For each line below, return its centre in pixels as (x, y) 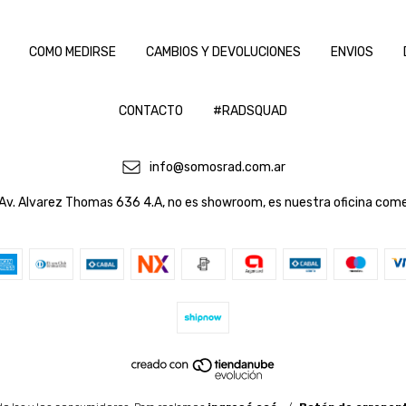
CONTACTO (151, 111)
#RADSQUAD (250, 111)
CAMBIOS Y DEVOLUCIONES (223, 52)
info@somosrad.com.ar (217, 168)
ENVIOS (352, 52)
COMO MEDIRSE (72, 52)
